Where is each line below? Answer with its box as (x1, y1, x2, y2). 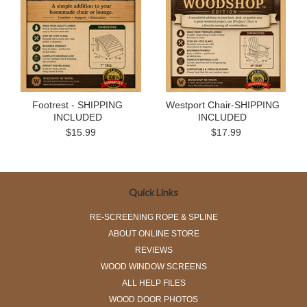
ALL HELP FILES (121, 278, 186, 288)
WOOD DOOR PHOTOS (109, 295, 198, 304)
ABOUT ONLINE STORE (108, 229, 199, 238)
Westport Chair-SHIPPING (165, 99, 280, 110)
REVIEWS (134, 245, 173, 255)
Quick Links (129, 186, 178, 198)
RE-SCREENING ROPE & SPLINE (89, 212, 218, 222)
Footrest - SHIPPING (32, 99, 123, 110)
